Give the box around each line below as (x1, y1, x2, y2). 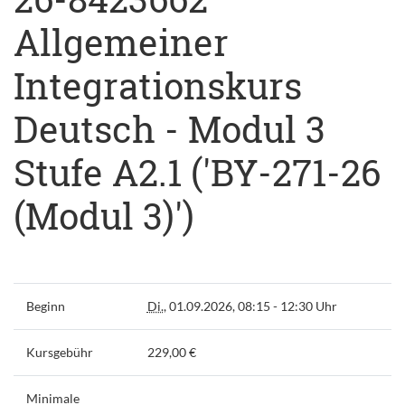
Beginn (25, 297, 65, 314)
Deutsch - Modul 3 (14, 104, 325, 153)
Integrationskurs (14, 61, 302, 109)
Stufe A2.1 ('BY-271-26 (14, 147, 381, 196)
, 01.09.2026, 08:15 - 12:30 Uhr (163, 297, 337, 314)
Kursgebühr (25, 344, 93, 360)
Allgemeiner (14, 17, 229, 66)
